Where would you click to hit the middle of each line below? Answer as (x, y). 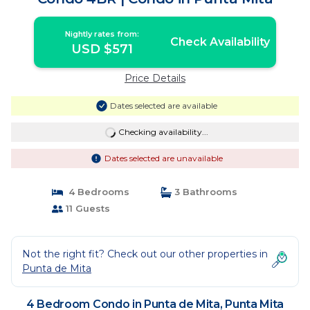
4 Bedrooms (96, 192)
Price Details (155, 78)
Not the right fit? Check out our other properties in (145, 254)
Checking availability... (163, 132)
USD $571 (102, 49)
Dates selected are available (163, 106)
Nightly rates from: (102, 34)
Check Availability (220, 42)
